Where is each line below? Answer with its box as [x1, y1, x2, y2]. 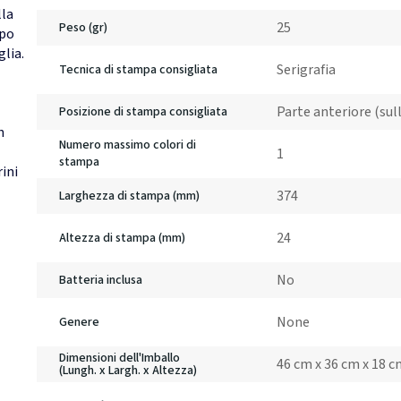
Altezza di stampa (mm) [59, 228, 185, 247]
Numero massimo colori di [59, 136, 196, 155]
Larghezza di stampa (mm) [59, 186, 200, 205]
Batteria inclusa [59, 270, 142, 289]
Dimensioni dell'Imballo [59, 349, 180, 368]
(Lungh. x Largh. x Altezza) [59, 362, 197, 380]
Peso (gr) [59, 18, 107, 37]
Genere [59, 312, 99, 331]
